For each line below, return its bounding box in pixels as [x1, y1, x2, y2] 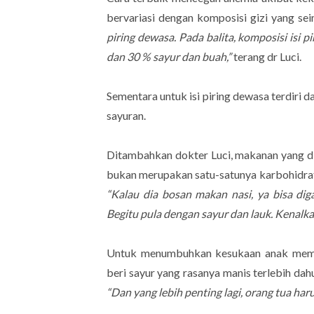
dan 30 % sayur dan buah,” [107, 49, 233, 63]
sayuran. [107, 108, 148, 122]
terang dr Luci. [233, 49, 303, 63]
